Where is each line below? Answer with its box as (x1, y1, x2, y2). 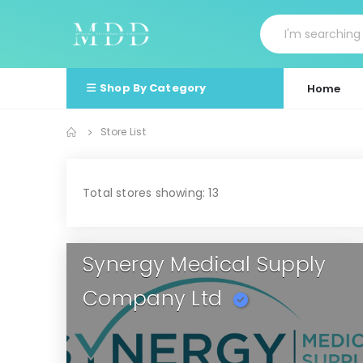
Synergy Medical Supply (83, 250, 327, 280)
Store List (100, 125, 146, 139)
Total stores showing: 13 (83, 185, 219, 202)
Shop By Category (100, 80, 207, 96)
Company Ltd (83, 284, 223, 314)
